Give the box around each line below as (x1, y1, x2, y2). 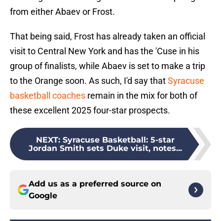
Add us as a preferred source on (29, 179, 161, 189)
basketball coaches (10, 90, 85, 101)
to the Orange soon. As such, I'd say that (10, 75, 168, 86)
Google (29, 191, 57, 201)
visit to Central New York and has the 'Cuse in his (10, 46, 199, 57)
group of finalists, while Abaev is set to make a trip (10, 61, 205, 72)
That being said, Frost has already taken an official (10, 31, 205, 42)
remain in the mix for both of (85, 90, 197, 101)
